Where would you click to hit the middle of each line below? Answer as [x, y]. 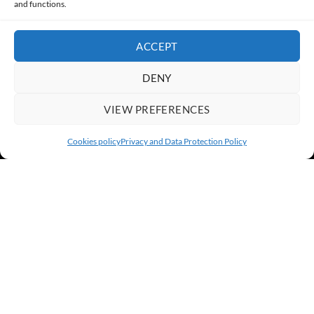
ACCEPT [157, 46]
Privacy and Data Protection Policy [184, 141]
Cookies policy [94, 141]
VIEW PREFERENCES [157, 109]
